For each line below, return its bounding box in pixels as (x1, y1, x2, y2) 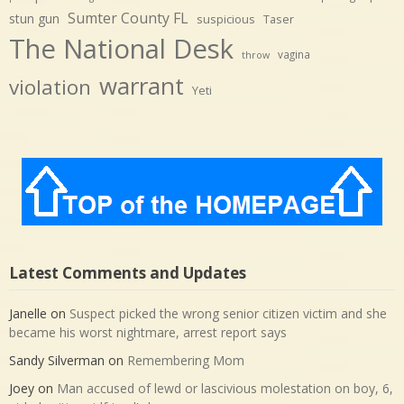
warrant (99, 69, 184, 102)
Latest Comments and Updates (9, 262, 246, 283)
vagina (278, 47, 310, 61)
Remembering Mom (127, 351, 244, 369)
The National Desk (9, 30, 234, 67)
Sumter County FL (68, 7, 188, 28)
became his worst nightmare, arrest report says (9, 323, 287, 341)
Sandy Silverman (9, 351, 105, 369)
